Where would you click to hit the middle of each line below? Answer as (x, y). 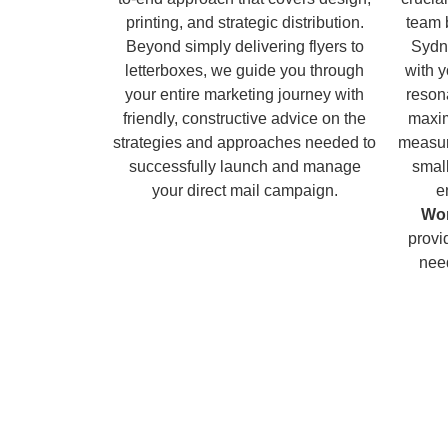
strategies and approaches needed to (244, 142)
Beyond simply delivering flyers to (244, 46)
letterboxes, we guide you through (244, 70)
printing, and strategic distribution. (244, 22)
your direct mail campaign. (244, 190)
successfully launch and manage (244, 166)
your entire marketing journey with (244, 94)
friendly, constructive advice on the (244, 118)
